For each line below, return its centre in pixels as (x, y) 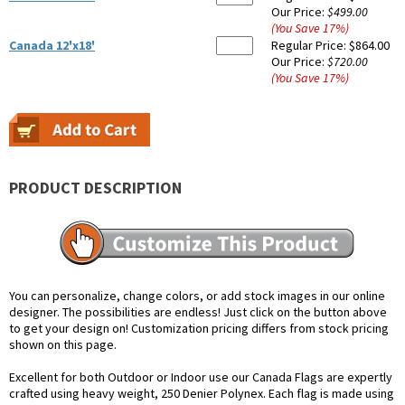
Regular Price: (310, 46)
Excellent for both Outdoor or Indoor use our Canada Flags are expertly (201, 377)
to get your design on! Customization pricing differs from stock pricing (199, 329)
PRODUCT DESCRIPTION (95, 188)
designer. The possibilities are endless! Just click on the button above (198, 312)
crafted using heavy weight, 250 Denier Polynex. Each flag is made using (202, 394)
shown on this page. (63, 345)
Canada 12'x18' (52, 46)
